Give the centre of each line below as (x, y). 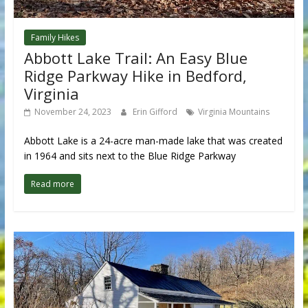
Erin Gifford (156, 111)
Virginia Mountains (233, 111)
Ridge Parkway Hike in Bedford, (135, 75)
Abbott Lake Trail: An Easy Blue (135, 57)
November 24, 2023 (73, 111)
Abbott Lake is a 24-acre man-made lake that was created (153, 140)
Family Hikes (55, 37)
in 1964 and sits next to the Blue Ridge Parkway (130, 155)
